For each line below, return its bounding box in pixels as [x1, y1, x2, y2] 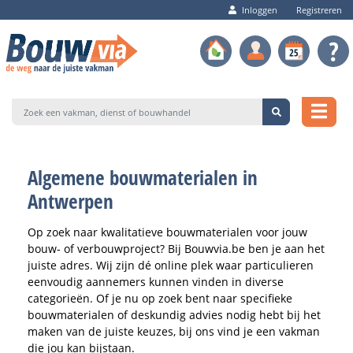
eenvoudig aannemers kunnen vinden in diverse [28, 273, 284, 289]
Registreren [296, 4, 342, 17]
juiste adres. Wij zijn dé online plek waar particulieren [28, 257, 314, 273]
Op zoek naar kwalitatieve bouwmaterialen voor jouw [28, 224, 307, 240]
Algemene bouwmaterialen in [28, 163, 258, 191]
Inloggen [242, 4, 278, 17]
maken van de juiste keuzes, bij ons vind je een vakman [28, 323, 320, 339]
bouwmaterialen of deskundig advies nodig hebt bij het [28, 307, 321, 322]
